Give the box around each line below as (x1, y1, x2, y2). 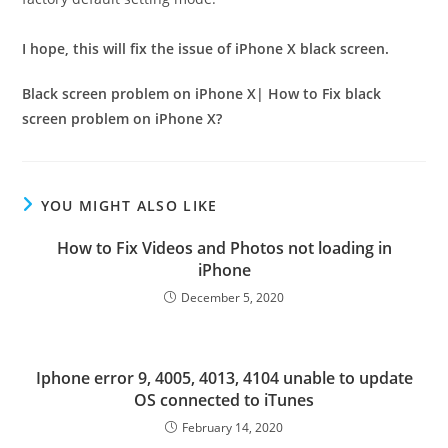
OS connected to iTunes (134, 389, 314, 411)
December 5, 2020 (181, 289, 284, 306)
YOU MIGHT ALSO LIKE (40, 196, 218, 215)
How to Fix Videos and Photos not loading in (56, 237, 392, 259)
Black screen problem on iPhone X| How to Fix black (22, 84, 382, 103)
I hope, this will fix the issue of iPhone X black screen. (22, 39, 390, 58)
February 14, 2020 (182, 419, 283, 436)
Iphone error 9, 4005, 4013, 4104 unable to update (35, 367, 413, 389)
